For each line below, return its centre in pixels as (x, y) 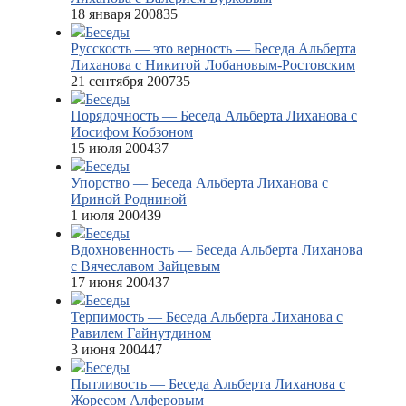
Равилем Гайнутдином (141, 333)
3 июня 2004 (109, 350)
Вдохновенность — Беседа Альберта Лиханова (217, 250)
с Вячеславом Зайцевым (145, 266)
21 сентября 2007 (123, 82)
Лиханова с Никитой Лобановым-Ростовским (213, 65)
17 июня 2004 (113, 283)
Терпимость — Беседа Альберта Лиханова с (207, 317)
